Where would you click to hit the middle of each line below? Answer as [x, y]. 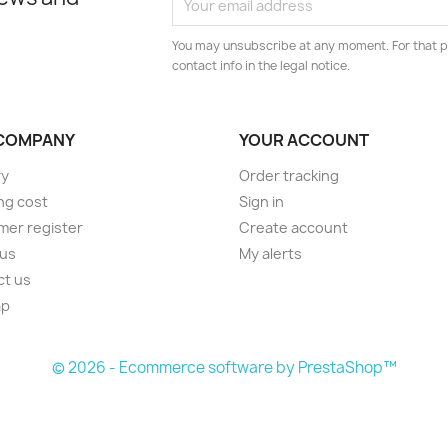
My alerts [270, 253]
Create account [293, 227]
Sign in [261, 201]
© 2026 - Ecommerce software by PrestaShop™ [224, 367]
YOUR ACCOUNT [304, 140]
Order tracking [289, 175]
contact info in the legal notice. [261, 65]
